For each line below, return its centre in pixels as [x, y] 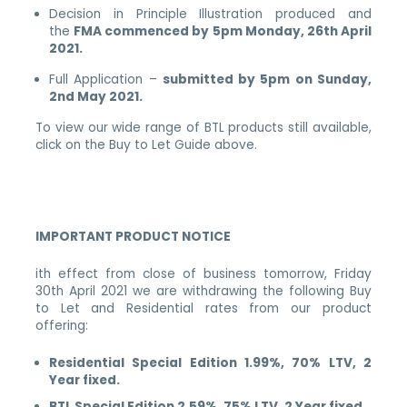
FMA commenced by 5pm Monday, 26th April [223, 31]
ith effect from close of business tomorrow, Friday [203, 274]
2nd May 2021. [96, 96]
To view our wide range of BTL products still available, [203, 127]
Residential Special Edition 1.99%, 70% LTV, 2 [210, 363]
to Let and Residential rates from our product [203, 309]
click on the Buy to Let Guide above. [147, 144]
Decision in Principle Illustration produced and [210, 14]
